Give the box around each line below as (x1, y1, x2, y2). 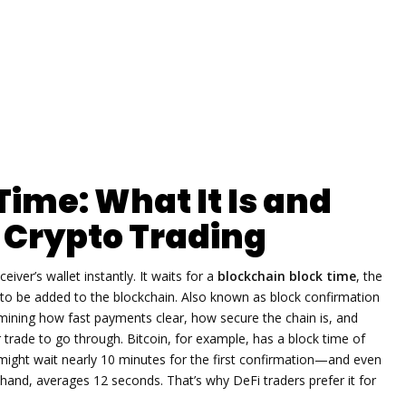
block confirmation (270, 287, 380, 305)
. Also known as (175, 287, 270, 305)
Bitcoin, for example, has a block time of (123, 329, 365, 347)
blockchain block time (217, 266, 356, 285)
